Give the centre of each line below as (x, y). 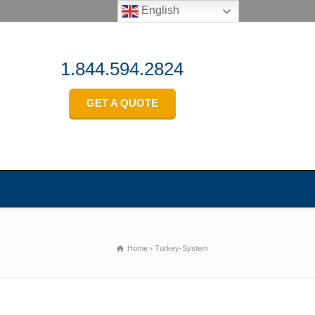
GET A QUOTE (122, 103)
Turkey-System (181, 248)
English (159, 11)
